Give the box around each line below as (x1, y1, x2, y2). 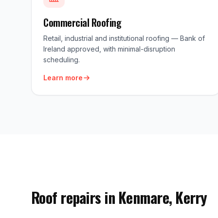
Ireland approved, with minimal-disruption (43, 45, 175, 53)
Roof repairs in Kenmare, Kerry (31, 186, 207, 208)
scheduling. (43, 55, 80, 64)
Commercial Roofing (43, 15, 121, 30)
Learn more (43, 73, 83, 82)
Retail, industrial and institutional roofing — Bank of (43, 34, 205, 42)
